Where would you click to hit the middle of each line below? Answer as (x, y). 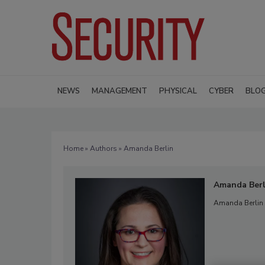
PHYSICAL (178, 91)
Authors (104, 148)
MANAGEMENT (119, 91)
